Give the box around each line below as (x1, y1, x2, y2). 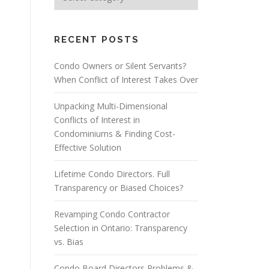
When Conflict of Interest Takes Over (54, 74, 198, 85)
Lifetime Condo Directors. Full (54, 168, 170, 180)
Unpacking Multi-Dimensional (54, 100, 168, 112)
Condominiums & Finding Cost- (54, 128, 175, 139)
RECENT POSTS (54, 34, 139, 45)
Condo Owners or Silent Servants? (54, 60, 186, 71)
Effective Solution (54, 142, 121, 153)
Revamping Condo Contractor (54, 208, 170, 220)
